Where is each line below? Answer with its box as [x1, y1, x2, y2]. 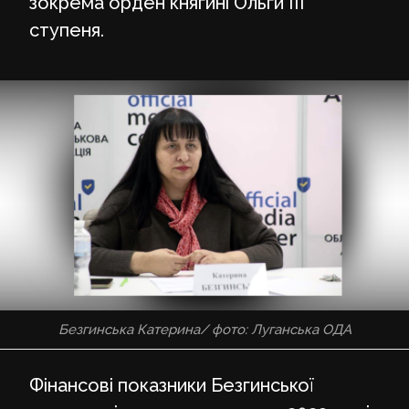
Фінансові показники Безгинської [29, 373, 314, 396]
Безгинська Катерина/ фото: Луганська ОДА [58, 320, 351, 338]
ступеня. [29, 18, 104, 41]
